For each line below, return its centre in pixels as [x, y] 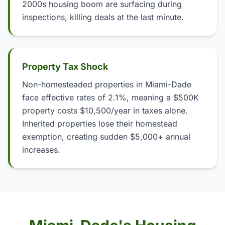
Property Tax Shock [65, 67]
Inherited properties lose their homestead [100, 124]
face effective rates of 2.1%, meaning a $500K [110, 97]
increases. [41, 150]
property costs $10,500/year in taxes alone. [105, 110]
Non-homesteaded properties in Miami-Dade [107, 84]
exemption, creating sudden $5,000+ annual [106, 137]
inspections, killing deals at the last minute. [103, 17]
